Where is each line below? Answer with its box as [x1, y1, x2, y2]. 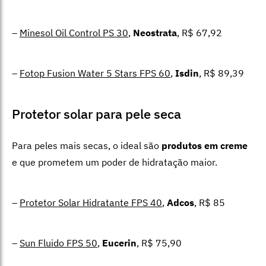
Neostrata [133, 27, 177, 39]
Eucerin [102, 237, 137, 249]
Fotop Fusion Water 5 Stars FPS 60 [20, 67, 170, 80]
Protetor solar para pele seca [12, 105, 181, 123]
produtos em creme [161, 140, 248, 152]
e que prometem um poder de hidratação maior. [12, 156, 217, 169]
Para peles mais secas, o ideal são [12, 140, 161, 152]
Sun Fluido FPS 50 [20, 237, 97, 249]
